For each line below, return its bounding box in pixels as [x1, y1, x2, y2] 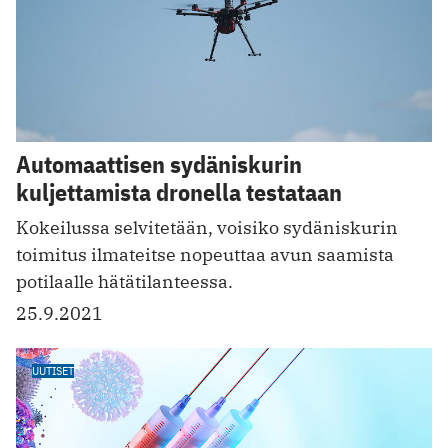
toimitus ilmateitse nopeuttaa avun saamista [16, 242, 394, 266]
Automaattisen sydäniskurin [16, 147, 302, 180]
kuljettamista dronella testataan [16, 175, 342, 208]
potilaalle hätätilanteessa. [16, 269, 233, 293]
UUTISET [32, 362, 74, 378]
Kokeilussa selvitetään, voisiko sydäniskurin [16, 215, 398, 239]
